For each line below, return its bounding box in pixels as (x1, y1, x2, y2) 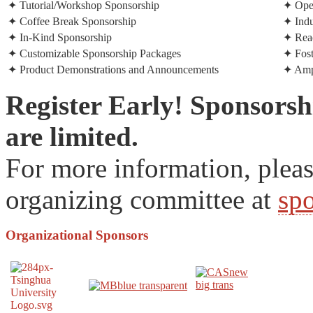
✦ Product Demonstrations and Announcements (8, 63, 219, 75)
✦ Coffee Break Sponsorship (8, 15, 136, 27)
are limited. (6, 121, 138, 152)
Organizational (6, 228, 92, 243)
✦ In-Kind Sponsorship (8, 31, 112, 43)
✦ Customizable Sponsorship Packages (8, 47, 181, 59)
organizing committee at (6, 184, 278, 214)
